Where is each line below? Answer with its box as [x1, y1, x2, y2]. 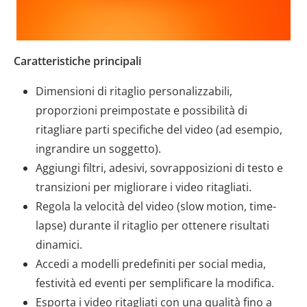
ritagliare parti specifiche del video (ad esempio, [36, 122, 282, 137]
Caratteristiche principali [14, 53, 141, 69]
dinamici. [36, 237, 82, 252]
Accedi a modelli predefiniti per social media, [36, 256, 266, 271]
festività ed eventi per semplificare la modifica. [36, 275, 274, 291]
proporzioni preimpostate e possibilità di [36, 103, 247, 118]
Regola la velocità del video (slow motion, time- [36, 199, 276, 214]
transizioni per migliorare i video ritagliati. [36, 180, 251, 195]
